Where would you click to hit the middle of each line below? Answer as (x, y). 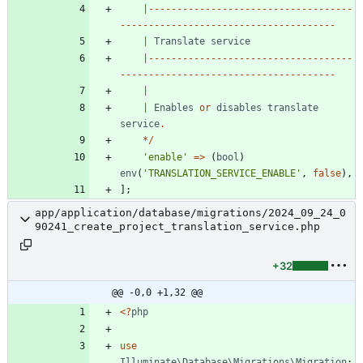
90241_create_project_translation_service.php (177, 226)
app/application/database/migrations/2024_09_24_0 (190, 212)
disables (239, 107)
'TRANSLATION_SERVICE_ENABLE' (222, 173)
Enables (174, 107)
